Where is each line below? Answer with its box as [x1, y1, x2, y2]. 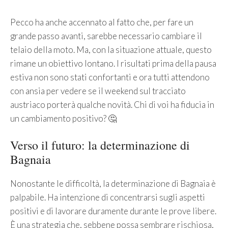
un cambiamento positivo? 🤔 [10, 112, 117, 124]
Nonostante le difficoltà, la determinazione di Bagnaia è [10, 178, 216, 189]
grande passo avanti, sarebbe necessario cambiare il [10, 30, 202, 41]
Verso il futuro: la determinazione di [10, 137, 190, 154]
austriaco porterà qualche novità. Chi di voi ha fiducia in [10, 99, 214, 110]
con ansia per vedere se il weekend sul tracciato [10, 85, 186, 96]
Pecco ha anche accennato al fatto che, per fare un [10, 16, 193, 27]
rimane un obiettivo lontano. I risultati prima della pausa [10, 58, 216, 69]
